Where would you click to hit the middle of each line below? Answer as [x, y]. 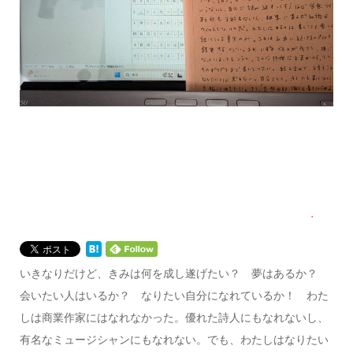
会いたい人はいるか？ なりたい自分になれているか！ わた [174, 295]
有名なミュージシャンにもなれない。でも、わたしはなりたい [174, 339]
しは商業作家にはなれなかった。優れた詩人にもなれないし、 [174, 317]
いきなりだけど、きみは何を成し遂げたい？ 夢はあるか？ [174, 273]
